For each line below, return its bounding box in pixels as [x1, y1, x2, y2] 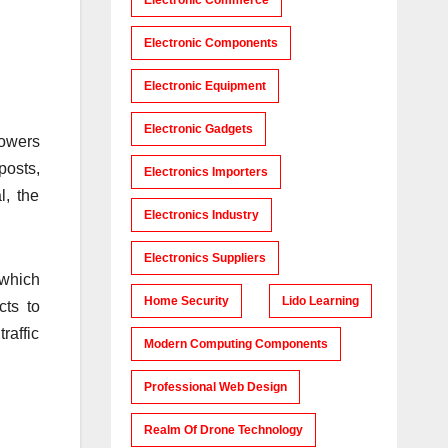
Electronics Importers [143, 165, 268, 179]
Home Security [143, 294, 229, 308]
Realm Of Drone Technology [143, 423, 303, 437]
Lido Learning [282, 294, 359, 308]
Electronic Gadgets [143, 122, 253, 136]
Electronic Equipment [143, 79, 266, 93]
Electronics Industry [143, 208, 259, 222]
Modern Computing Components [143, 337, 328, 351]
